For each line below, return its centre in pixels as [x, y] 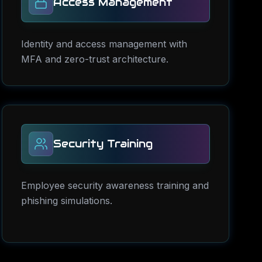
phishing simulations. [66, 201]
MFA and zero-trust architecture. [94, 59]
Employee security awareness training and [115, 185]
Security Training [103, 144]
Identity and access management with [104, 44]
